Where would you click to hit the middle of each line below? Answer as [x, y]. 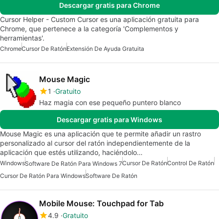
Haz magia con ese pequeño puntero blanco [110, 103]
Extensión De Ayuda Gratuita [105, 49]
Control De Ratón [191, 163]
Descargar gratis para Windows [109, 120]
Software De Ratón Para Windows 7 [74, 164]
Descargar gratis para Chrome [109, 5]
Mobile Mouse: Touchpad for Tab [101, 204]
